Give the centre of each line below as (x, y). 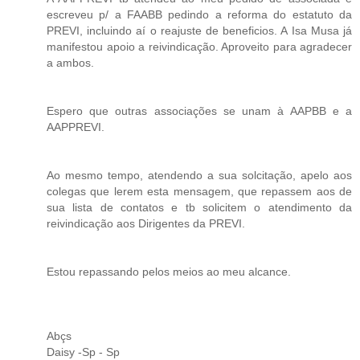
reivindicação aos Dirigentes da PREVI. (146, 223)
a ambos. (70, 62)
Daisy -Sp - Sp (83, 352)
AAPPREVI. (76, 127)
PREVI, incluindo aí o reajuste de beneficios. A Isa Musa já (199, 30)
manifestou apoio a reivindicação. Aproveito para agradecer (199, 46)
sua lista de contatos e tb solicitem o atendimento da (199, 207)
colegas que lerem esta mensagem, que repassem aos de (199, 191)
